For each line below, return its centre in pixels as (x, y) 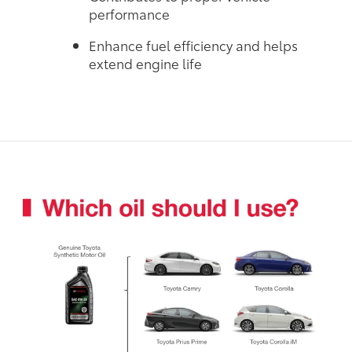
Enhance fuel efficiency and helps (193, 45)
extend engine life (145, 63)
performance (129, 14)
